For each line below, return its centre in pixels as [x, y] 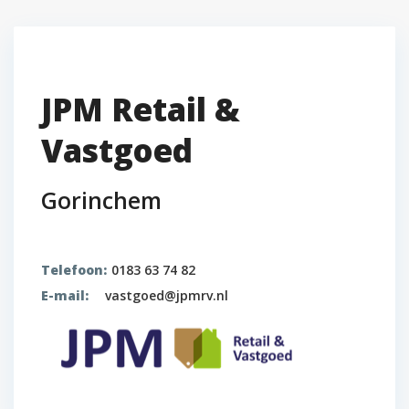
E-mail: [65, 295]
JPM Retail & [141, 109]
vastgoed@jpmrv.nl [167, 295]
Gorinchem [101, 200]
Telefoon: [74, 270]
